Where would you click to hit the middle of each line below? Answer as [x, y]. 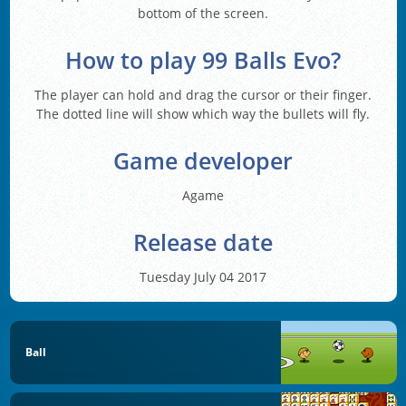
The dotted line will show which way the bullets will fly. [203, 113]
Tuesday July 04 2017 [203, 276]
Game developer [203, 160]
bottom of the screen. [203, 14]
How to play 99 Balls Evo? [203, 60]
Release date [203, 242]
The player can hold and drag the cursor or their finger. [203, 94]
